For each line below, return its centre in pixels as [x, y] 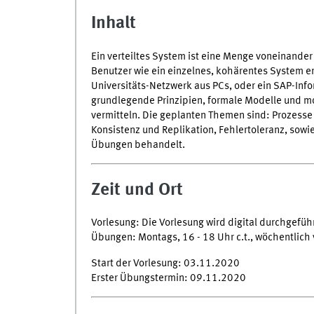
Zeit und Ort [137, 190]
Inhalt [113, 24]
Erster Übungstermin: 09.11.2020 [168, 278]
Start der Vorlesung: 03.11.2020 [165, 263]
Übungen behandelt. [138, 145]
